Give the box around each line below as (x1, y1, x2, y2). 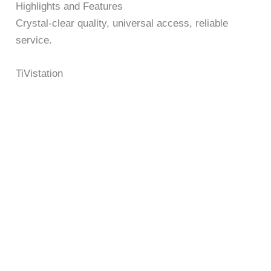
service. (16, 34, 53, 46)
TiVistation (16, 68, 64, 80)
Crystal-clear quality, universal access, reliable (16, 17, 229, 29)
